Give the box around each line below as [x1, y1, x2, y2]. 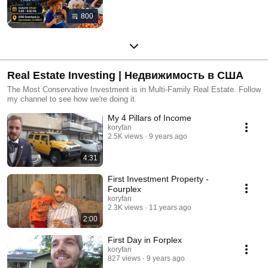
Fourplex [108, 184, 141, 194]
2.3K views [108, 203, 143, 212]
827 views [108, 254, 141, 263]
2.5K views [108, 132, 143, 141]
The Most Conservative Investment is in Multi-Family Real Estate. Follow [7, 84, 261, 94]
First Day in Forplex [108, 234, 182, 245]
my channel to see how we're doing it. [7, 94, 137, 103]
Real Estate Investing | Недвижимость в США [124, 69, 243, 81]
